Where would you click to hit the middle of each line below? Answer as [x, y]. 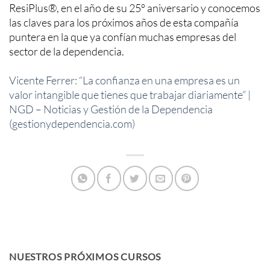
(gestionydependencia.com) [72, 123]
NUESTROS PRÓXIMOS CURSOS [85, 257]
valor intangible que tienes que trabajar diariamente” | [130, 94]
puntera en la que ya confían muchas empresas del [123, 37]
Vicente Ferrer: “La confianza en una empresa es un [124, 80]
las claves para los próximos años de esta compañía [124, 23]
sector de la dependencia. [67, 52]
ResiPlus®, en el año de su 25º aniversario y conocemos [135, 8]
